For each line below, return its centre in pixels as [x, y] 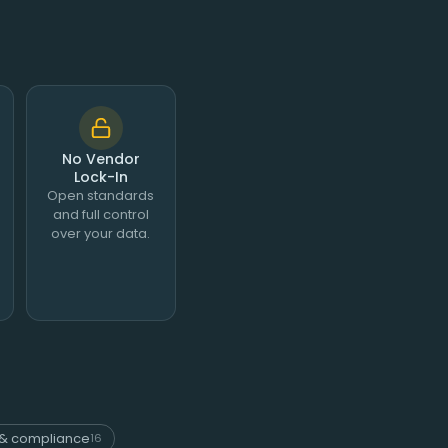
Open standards [101, 196]
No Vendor [100, 159]
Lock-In [100, 177]
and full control [100, 215]
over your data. [101, 234]
